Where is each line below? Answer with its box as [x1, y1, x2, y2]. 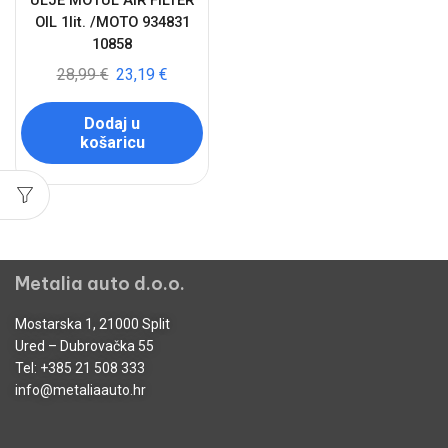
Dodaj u [84, 113, 140, 133]
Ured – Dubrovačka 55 [15, 338, 154, 355]
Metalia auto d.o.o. [15, 272, 185, 296]
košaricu [79, 132, 145, 152]
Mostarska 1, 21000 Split [15, 316, 170, 333]
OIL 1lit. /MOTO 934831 [34, 13, 190, 31]
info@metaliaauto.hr [15, 382, 146, 399]
